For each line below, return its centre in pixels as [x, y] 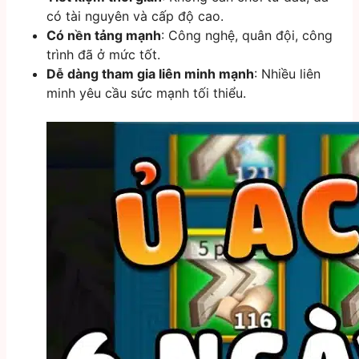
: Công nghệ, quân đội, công [247, 35]
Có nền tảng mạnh [104, 35]
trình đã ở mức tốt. [103, 54]
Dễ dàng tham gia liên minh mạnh [150, 73]
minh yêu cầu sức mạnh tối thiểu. [146, 93]
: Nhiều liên [287, 73]
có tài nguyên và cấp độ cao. [135, 16]
